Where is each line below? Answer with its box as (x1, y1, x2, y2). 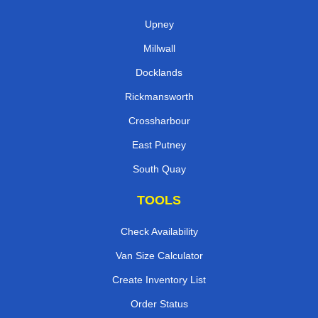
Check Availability (120, 226, 198, 238)
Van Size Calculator (115, 250, 203, 262)
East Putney (132, 139, 186, 151)
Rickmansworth (124, 91, 194, 103)
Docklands (136, 67, 182, 79)
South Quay (132, 163, 186, 175)
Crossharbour (128, 115, 190, 127)
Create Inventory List (112, 274, 206, 286)
